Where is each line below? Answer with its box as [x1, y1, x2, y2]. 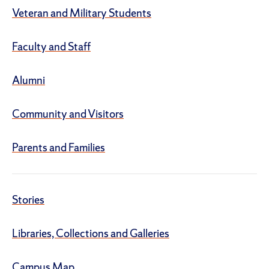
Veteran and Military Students [12, 5, 151, 20]
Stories [12, 192, 44, 207]
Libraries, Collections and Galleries [12, 225, 169, 241]
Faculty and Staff [12, 38, 91, 54]
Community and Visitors [12, 106, 124, 121]
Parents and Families [12, 139, 105, 155]
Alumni [12, 72, 45, 88]
